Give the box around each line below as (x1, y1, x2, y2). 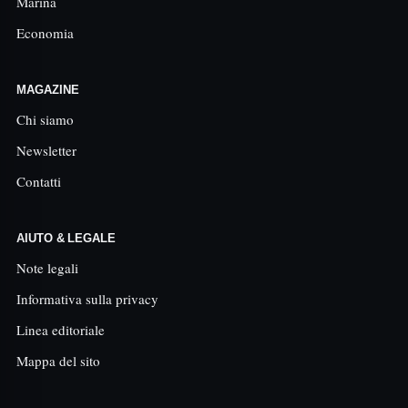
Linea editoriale (16, 321, 105, 339)
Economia (16, 24, 74, 42)
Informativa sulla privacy (16, 290, 158, 308)
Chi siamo (16, 110, 74, 128)
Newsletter (16, 141, 76, 159)
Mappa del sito (16, 352, 100, 370)
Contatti (16, 172, 61, 190)
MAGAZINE (16, 83, 79, 97)
